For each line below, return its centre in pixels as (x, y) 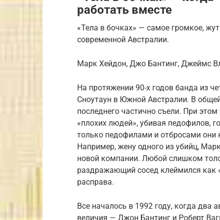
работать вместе (124, 10)
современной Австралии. (124, 40)
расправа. (96, 182)
